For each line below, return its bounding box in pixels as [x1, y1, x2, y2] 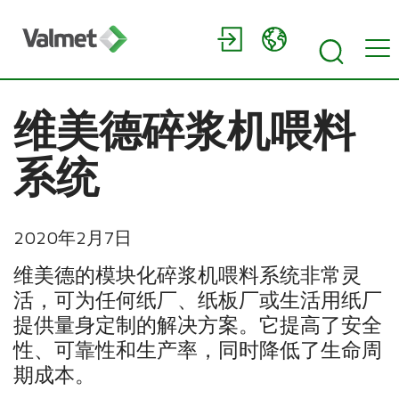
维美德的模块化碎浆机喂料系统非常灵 [13, 263, 362, 287]
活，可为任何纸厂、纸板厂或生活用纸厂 [13, 288, 383, 312]
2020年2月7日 [13, 227, 133, 248]
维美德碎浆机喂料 [13, 105, 356, 155]
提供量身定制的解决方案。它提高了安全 [13, 313, 383, 337]
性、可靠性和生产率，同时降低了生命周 [13, 338, 383, 362]
